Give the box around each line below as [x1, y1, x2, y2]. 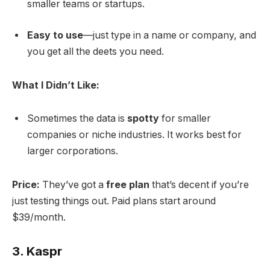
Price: [12, 179, 40, 191]
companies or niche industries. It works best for [27, 129, 242, 141]
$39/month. [12, 212, 66, 224]
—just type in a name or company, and [83, 30, 256, 41]
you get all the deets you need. [27, 46, 164, 57]
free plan [106, 179, 149, 191]
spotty [127, 113, 159, 125]
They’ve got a [40, 179, 106, 191]
